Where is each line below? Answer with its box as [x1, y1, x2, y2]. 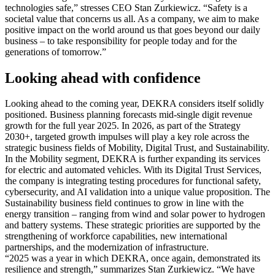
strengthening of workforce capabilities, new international [5, 231, 227, 242]
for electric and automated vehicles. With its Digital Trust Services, [5, 165, 261, 176]
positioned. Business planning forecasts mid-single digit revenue [5, 109, 252, 120]
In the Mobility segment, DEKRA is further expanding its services [5, 153, 260, 165]
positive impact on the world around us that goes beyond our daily [5, 24, 260, 35]
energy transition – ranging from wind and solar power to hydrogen [5, 209, 265, 220]
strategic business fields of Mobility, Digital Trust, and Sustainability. [5, 142, 269, 153]
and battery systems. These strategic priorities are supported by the [5, 220, 260, 231]
